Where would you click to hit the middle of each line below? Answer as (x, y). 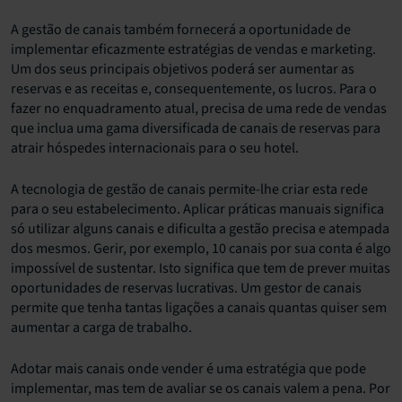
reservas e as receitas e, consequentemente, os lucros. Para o (194, 88)
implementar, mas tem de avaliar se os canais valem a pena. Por (201, 388)
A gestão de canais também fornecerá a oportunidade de (181, 29)
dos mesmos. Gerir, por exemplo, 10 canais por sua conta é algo (201, 248)
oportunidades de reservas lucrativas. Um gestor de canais (186, 288)
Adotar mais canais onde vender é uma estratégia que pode (188, 368)
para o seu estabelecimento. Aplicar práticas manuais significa (197, 209)
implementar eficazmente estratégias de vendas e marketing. (193, 49)
